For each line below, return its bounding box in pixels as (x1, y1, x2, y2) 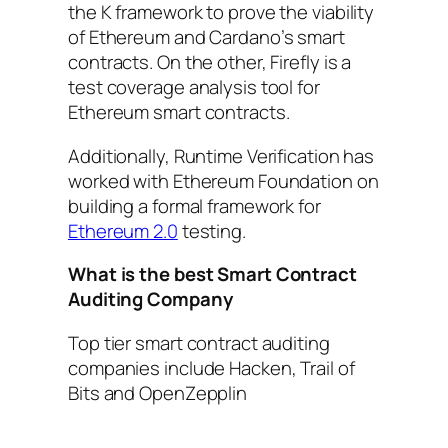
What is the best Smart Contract (68, 261, 357, 288)
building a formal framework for (68, 192, 321, 219)
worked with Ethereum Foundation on (68, 167, 379, 194)
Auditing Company (68, 286, 233, 313)
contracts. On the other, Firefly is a (68, 49, 352, 76)
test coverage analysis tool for (68, 74, 320, 101)
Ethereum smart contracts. (68, 99, 290, 126)
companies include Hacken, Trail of (68, 354, 355, 381)
